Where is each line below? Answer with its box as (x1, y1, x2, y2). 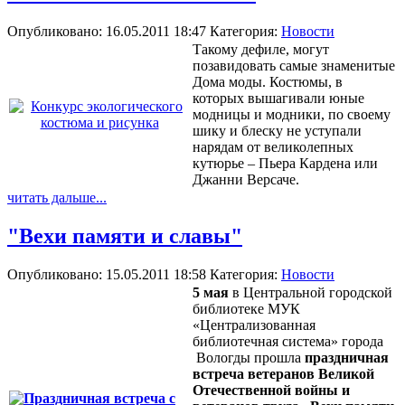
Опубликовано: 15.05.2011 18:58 (7, 266, 210, 282)
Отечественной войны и (193, 381, 350, 398)
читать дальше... (7, 190, 107, 206)
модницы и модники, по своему (193, 107, 391, 123)
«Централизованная (193, 316, 316, 333)
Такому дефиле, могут (193, 42, 329, 58)
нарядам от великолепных (193, 139, 353, 155)
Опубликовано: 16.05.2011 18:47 (7, 24, 210, 40)
